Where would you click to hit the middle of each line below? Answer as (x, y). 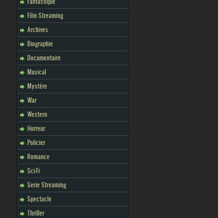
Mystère (37, 86)
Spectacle (39, 199)
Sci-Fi (34, 171)
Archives (38, 29)
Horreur (36, 128)
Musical (37, 72)
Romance (38, 156)
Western (37, 114)
